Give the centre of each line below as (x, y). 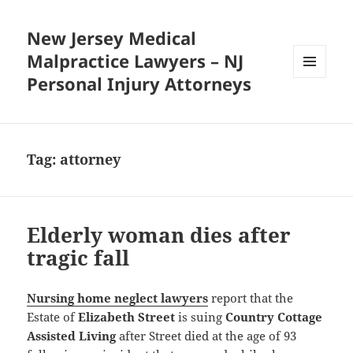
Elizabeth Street (127, 317)
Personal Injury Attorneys (139, 84)
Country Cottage (274, 317)
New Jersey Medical (112, 38)
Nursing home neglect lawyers (118, 298)
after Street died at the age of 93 (208, 336)
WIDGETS (316, 110)
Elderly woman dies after (159, 235)
